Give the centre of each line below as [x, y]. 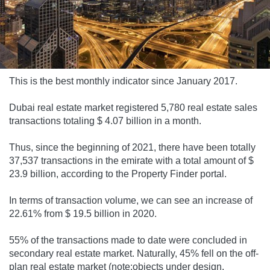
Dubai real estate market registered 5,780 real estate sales [133, 108]
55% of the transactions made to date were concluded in [128, 240]
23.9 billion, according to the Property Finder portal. [118, 174]
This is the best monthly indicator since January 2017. [123, 81]
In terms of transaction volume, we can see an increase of [131, 201]
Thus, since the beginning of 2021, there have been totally [132, 148]
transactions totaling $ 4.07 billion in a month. [105, 121]
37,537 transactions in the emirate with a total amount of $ [131, 161]
